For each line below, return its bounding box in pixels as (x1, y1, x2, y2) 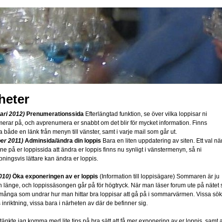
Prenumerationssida (26, 111, 84, 117)
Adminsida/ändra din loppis (25, 137, 101, 144)
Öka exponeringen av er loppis (12, 173, 98, 180)
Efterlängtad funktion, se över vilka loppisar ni (84, 111, 207, 117)
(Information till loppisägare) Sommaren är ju (98, 173, 220, 180)
